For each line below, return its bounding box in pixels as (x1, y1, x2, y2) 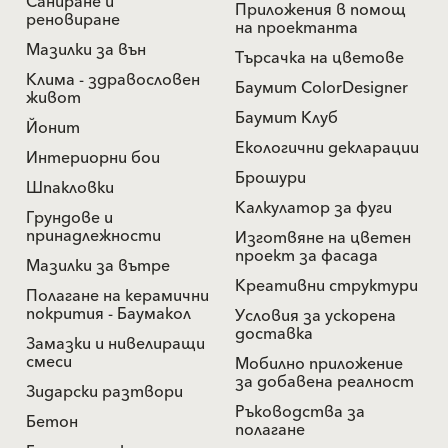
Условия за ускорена (235, 301, 396, 330)
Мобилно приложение (235, 349, 403, 378)
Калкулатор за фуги (235, 193, 392, 222)
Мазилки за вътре (26, 251, 170, 280)
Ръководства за (235, 397, 365, 426)
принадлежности (26, 221, 161, 250)
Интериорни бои (26, 143, 160, 172)
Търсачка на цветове (235, 43, 404, 72)
